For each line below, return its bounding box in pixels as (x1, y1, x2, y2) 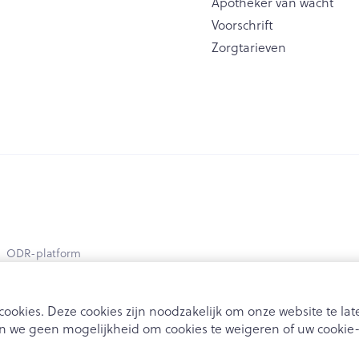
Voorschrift (212, 14, 274, 34)
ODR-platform (6, 244, 81, 261)
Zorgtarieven (212, 37, 287, 56)
